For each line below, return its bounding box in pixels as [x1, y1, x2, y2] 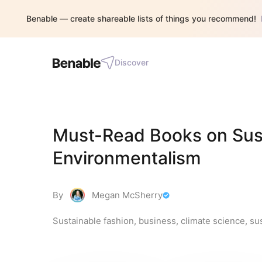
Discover [115, 57, 149, 67]
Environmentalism [53, 147, 201, 168]
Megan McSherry [92, 189, 163, 201]
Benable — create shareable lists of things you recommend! [26, 13, 256, 23]
